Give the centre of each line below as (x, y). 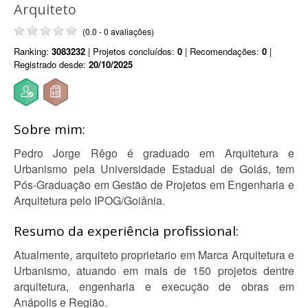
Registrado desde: (51, 64)
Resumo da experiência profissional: (126, 231)
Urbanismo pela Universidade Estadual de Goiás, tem (154, 169)
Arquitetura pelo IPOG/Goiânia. (89, 200)
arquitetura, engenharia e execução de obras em (154, 286)
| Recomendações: (222, 51)
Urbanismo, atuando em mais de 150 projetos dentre (154, 271)
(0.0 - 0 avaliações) (118, 31)
